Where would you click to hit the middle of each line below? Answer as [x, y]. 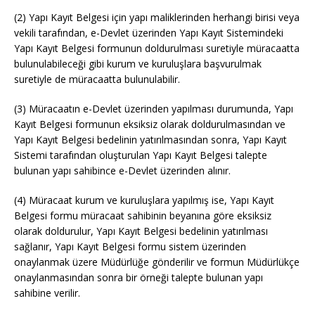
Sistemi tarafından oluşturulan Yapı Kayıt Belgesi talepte [141, 155]
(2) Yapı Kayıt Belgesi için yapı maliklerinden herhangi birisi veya [157, 18]
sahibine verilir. [47, 293]
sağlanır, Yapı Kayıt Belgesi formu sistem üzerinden [130, 247]
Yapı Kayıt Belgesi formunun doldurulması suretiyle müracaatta [157, 49]
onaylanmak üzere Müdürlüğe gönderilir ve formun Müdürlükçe [157, 262]
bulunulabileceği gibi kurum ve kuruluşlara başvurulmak [138, 64]
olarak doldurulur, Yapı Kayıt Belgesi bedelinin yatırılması [141, 231]
